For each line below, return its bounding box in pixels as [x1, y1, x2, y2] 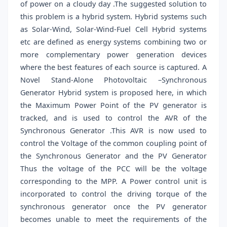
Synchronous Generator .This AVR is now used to [20, 126, 207, 136]
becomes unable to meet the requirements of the [20, 214, 207, 224]
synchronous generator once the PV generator [20, 202, 207, 212]
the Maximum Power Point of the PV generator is [20, 100, 207, 110]
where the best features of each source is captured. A [20, 62, 207, 72]
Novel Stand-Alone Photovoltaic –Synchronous [20, 75, 207, 85]
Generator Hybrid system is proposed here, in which [20, 88, 207, 98]
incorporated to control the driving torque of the [20, 189, 207, 199]
